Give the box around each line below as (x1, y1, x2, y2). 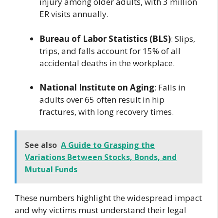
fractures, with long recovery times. (39, 106, 174, 118)
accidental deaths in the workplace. (39, 57, 175, 69)
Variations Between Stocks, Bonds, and (25, 151, 177, 163)
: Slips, (171, 33, 195, 44)
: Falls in (154, 82, 185, 93)
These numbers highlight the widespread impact (15, 192, 202, 203)
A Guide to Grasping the (61, 139, 155, 150)
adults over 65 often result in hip (39, 94, 164, 106)
